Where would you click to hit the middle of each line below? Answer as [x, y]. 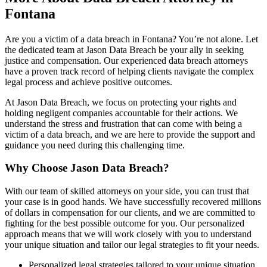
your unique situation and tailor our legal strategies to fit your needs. [132, 245]
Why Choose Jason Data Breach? [87, 168]
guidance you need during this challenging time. [95, 145]
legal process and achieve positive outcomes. [89, 82]
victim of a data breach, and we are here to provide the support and [130, 134]
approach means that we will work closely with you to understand [128, 234]
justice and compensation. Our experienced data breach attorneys [126, 60]
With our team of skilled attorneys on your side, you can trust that [127, 191]
